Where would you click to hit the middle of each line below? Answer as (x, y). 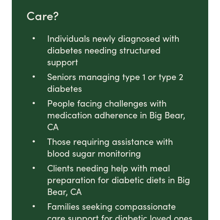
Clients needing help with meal (109, 168)
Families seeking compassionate (111, 206)
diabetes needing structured (104, 50)
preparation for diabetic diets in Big (119, 180)
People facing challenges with (107, 103)
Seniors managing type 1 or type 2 (115, 77)
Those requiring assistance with (110, 142)
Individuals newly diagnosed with (113, 39)
